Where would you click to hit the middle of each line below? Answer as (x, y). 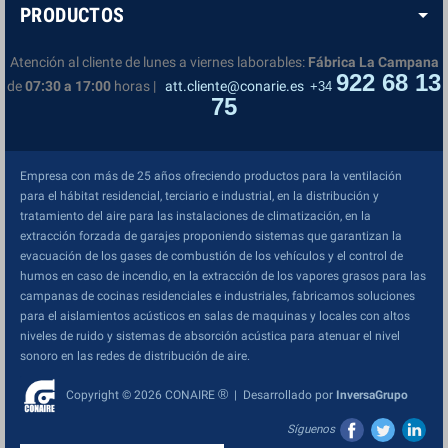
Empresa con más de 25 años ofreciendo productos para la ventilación (211, 175)
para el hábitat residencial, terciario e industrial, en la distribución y (199, 195)
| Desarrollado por (282, 394)
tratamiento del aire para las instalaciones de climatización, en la (195, 215)
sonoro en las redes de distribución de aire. (135, 355)
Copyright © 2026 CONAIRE (139, 394)
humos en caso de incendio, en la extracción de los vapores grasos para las (223, 275)
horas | (133, 85)
